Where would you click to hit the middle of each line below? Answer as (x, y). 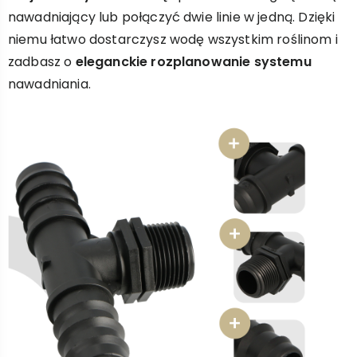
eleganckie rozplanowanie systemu (193, 62)
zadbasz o (42, 62)
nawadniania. (49, 84)
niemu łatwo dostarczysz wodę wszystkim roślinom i (173, 39)
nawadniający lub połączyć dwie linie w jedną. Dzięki (172, 17)
